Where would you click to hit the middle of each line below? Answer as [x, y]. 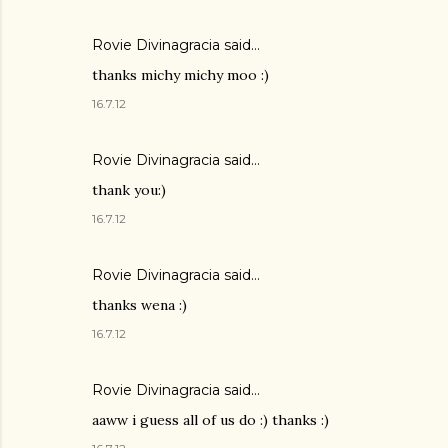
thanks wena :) [139, 305]
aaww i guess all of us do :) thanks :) [210, 420]
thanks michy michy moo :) [180, 75]
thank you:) [129, 190]
